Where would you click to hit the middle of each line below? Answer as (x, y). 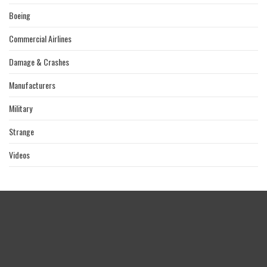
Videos (19, 155)
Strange (21, 132)
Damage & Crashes (39, 62)
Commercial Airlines (40, 39)
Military (21, 108)
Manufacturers (32, 85)
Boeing (20, 15)
